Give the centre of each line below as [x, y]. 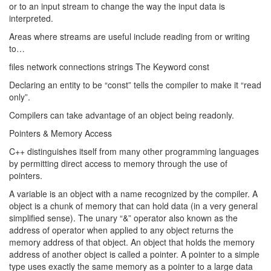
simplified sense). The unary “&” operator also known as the [123, 218]
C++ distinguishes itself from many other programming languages [134, 151]
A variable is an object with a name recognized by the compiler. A [133, 194]
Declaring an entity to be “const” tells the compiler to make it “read [135, 85]
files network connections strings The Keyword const [109, 67]
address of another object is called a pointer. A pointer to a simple [134, 254]
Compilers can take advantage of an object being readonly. [122, 115]
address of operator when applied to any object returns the [121, 230]
